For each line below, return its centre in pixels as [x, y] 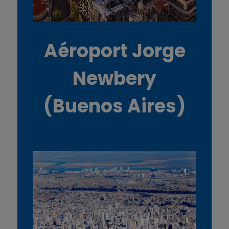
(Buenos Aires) [114, 106]
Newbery [114, 78]
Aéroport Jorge [114, 51]
